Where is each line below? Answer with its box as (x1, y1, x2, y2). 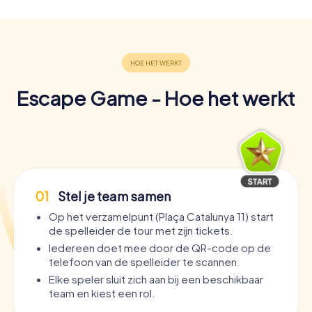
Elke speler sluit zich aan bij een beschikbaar (49, 272, 263, 286)
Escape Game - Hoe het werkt (17, 85, 295, 110)
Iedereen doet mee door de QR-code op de (49, 240, 271, 254)
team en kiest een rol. (49, 286, 155, 299)
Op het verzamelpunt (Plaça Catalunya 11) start (49, 209, 274, 223)
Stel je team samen (56, 187, 171, 204)
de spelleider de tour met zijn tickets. (49, 223, 233, 237)
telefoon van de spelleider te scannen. (49, 254, 240, 268)
